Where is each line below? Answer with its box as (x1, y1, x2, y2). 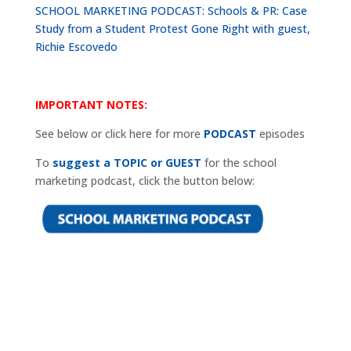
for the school (201, 155, 277, 171)
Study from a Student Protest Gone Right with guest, (34, 21, 310, 37)
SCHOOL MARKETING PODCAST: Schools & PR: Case (34, 3, 307, 19)
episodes (255, 126, 305, 142)
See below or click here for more (34, 126, 201, 142)
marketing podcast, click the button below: (34, 173, 255, 189)
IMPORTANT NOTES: (34, 97, 147, 113)
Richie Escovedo (34, 39, 118, 55)
